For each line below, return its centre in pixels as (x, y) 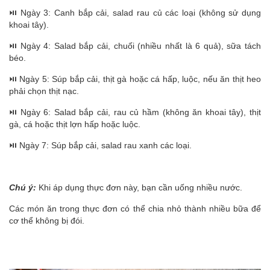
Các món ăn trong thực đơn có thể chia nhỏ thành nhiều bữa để (135, 209)
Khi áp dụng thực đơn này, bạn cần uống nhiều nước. (140, 187)
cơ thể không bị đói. (47, 221)
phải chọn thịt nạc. (44, 91)
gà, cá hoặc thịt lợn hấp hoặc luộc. (75, 124)
